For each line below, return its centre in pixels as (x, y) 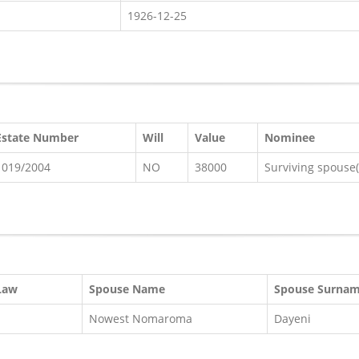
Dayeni (292, 319)
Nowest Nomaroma (141, 319)
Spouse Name (127, 289)
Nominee (290, 137)
